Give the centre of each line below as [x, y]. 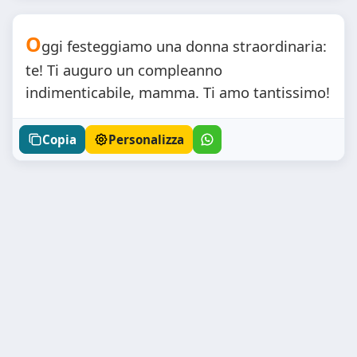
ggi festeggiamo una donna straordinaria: [184, 46]
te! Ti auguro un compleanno [124, 70]
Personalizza [146, 139]
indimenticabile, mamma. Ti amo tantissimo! [178, 92]
